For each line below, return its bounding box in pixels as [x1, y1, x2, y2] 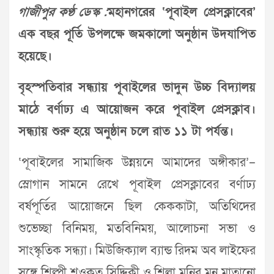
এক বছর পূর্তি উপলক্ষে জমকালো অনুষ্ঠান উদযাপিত [18, 26, 256, 42]
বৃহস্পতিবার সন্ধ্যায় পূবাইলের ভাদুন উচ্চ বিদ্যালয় [18, 80, 256, 95]
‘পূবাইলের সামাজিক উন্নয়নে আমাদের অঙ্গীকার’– [18, 155, 256, 171]
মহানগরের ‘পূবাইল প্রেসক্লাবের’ [108, 4, 256, 20]
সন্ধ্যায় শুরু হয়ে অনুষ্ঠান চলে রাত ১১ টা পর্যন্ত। [18, 124, 234, 139]
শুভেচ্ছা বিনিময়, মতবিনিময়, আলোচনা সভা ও [18, 221, 256, 237]
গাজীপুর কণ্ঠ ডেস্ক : [17, 4, 109, 20]
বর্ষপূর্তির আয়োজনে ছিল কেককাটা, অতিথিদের [18, 199, 256, 215]
